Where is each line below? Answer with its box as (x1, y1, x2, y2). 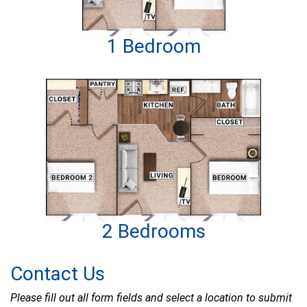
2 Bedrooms (101, 220, 206, 243)
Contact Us (10, 262, 105, 286)
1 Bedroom (106, 35, 201, 58)
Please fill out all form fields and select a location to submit (10, 291, 292, 305)
